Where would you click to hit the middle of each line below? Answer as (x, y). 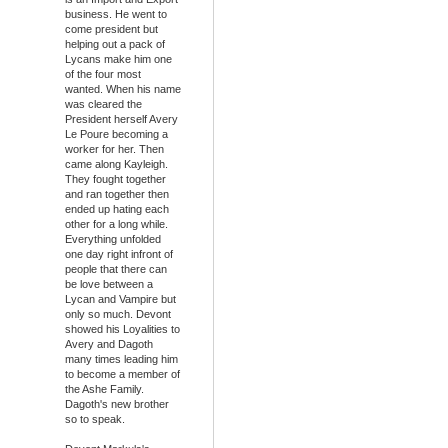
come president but (111, 29)
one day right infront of (119, 254)
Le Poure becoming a (116, 134)
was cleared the (103, 104)
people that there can (116, 269)
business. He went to (116, 14)
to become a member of (122, 374)
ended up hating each (117, 209)
